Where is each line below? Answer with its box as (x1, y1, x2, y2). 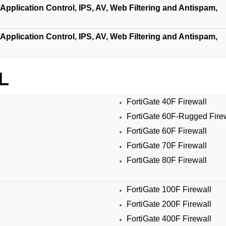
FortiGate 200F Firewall (127, 200, 211, 208)
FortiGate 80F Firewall (127, 156, 207, 164)
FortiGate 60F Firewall (127, 127, 207, 135)
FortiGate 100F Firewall (127, 185, 211, 194)
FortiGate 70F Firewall (127, 141, 207, 150)
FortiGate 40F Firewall (127, 97, 207, 106)
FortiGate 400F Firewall (127, 214, 211, 223)
